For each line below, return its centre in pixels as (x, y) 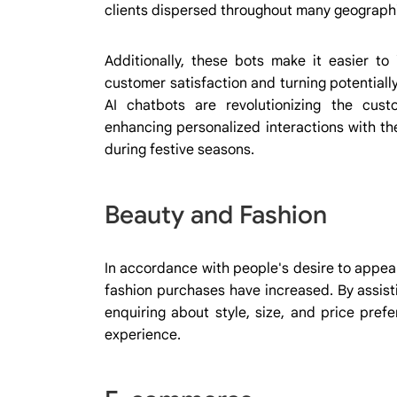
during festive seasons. (179, 149)
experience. (143, 335)
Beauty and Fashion (216, 214)
